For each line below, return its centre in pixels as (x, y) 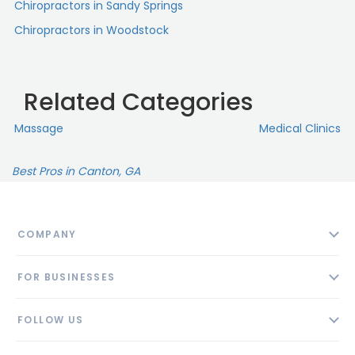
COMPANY (47, 235)
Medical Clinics (300, 129)
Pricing (34, 332)
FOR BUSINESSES (67, 277)
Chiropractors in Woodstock (92, 31)
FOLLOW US (51, 320)
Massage (39, 129)
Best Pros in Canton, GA (76, 172)
